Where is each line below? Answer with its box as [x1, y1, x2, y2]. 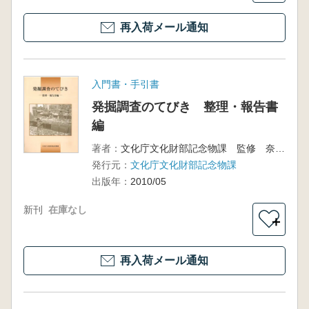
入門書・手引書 [91, 79, 159, 90]
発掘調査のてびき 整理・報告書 [91, 100, 278, 114]
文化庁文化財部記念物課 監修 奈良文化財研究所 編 [275, 143, 285, 154]
